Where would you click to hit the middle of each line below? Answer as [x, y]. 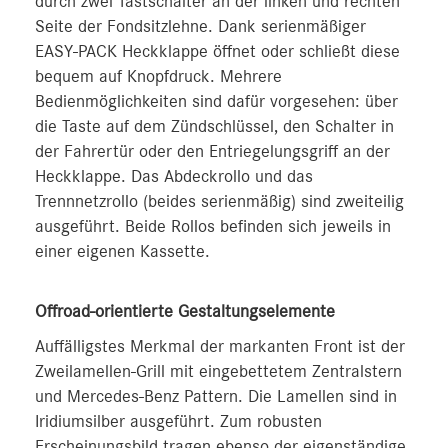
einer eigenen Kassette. [122, 252]
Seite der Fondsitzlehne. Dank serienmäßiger [200, 27]
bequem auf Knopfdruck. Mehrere [158, 77]
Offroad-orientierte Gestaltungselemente [185, 312]
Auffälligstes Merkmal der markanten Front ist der [220, 347]
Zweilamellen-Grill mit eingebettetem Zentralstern [218, 372]
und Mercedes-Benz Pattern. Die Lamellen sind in [216, 397]
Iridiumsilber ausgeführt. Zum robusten [178, 422]
